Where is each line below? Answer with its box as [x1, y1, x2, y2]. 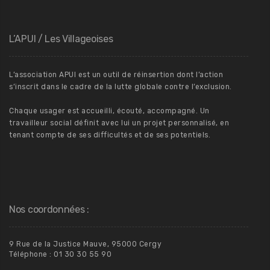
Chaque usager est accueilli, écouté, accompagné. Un [9, 107, 210, 116]
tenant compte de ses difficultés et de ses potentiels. [9, 131, 210, 140]
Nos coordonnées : [9, 204, 89, 216]
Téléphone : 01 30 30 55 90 [9, 250, 111, 259]
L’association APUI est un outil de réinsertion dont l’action [9, 71, 223, 80]
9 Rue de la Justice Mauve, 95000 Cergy [9, 240, 162, 249]
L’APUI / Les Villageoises [9, 33, 113, 45]
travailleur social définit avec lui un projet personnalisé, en [9, 119, 229, 128]
